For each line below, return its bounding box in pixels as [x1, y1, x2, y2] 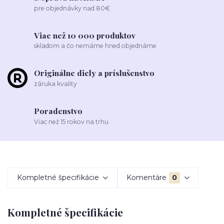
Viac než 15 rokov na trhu [34, 117, 109, 125]
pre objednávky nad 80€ [34, 4, 110, 12]
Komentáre [126, 173, 167, 182]
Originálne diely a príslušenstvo [34, 67, 155, 78]
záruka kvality [34, 79, 77, 87]
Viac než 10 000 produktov [34, 29, 136, 40]
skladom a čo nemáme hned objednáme [34, 42, 157, 50]
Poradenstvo [34, 105, 83, 116]
